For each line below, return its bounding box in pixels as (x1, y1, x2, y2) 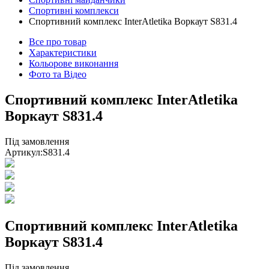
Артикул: (5, 147, 43, 157)
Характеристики (29, 47, 97, 58)
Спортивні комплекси (29, 5, 119, 16)
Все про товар (29, 37, 86, 47)
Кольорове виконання (29, 58, 118, 68)
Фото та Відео (29, 69, 86, 79)
